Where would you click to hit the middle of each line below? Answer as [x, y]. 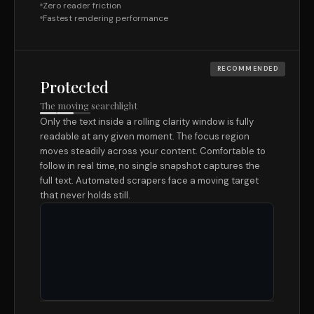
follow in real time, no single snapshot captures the [150, 166]
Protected [74, 87]
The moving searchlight [89, 105]
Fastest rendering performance [105, 18]
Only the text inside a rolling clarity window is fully [147, 122]
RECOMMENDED [247, 69]
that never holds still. [85, 195]
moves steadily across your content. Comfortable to [153, 151]
